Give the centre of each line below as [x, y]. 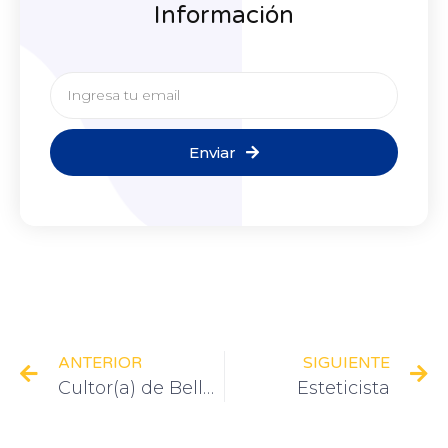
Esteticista [343, 387]
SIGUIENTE [346, 362]
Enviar [212, 152]
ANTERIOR [100, 362]
